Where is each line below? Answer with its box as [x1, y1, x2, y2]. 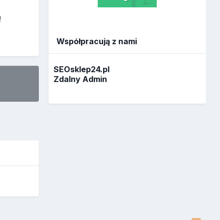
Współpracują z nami [56, 36, 137, 47]
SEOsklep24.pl [54, 64, 110, 74]
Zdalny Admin [54, 74, 108, 84]
